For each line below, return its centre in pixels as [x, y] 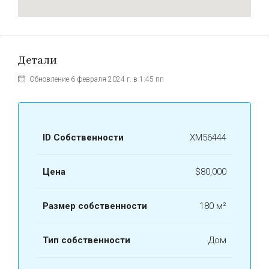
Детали [38, 60]
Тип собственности [86, 240]
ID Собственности [83, 138]
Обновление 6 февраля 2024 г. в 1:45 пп [96, 79]
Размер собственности [95, 206]
